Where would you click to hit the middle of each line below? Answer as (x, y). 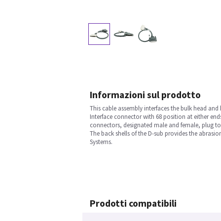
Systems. (101, 142)
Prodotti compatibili (133, 203)
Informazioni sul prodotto (145, 95)
